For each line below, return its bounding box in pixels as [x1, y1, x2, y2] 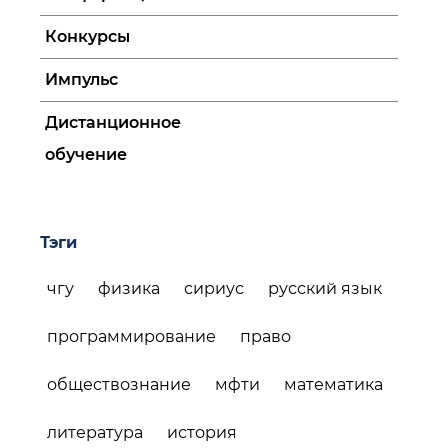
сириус [184, 279, 244, 298]
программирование [47, 327, 216, 346]
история [167, 423, 237, 442]
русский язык [268, 279, 382, 298]
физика [98, 279, 160, 298]
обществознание [47, 375, 191, 394]
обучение [45, 145, 127, 164]
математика [284, 375, 383, 394]
